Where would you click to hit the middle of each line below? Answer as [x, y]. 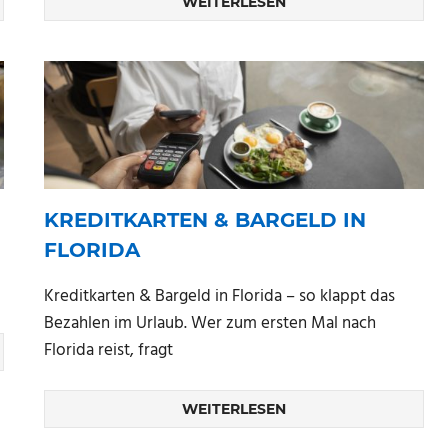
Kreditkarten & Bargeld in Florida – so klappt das [219, 296]
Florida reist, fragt [108, 350]
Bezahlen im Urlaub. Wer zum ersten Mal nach [210, 323]
